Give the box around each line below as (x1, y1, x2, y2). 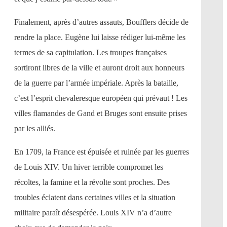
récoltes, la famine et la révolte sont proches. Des (14, 178, 170, 187)
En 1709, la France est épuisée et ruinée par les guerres (14, 147, 189, 157)
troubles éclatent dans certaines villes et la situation (14, 193, 175, 202)
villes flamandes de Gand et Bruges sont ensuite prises (14, 109, 187, 118)
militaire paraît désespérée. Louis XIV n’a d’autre (14, 208, 172, 217)
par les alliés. (14, 124, 55, 133)
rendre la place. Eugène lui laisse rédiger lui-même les (14, 33, 185, 42)
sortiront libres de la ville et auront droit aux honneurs (14, 63, 184, 72)
